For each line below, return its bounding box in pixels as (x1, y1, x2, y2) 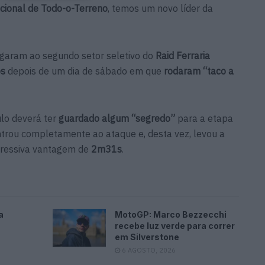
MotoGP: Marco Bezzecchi (115, 209, 227, 219)
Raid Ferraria (156, 49, 210, 62)
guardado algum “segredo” (59, 112, 175, 124)
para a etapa (175, 112, 233, 124)
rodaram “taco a (164, 64, 234, 77)
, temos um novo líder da (108, 2, 213, 14)
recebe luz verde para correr (115, 220, 235, 231)
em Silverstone (115, 231, 179, 242)
